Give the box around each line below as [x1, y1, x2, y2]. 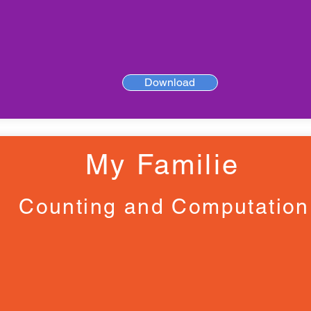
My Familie [85, 149, 239, 180]
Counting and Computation [19, 194, 310, 219]
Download [144, 76, 195, 89]
